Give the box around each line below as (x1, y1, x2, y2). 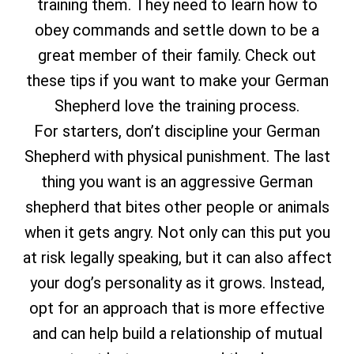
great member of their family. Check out (38, 46, 316, 65)
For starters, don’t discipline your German (34, 122, 320, 141)
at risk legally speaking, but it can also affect (22, 248, 332, 267)
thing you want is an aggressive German (41, 172, 313, 191)
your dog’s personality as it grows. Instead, (29, 273, 325, 292)
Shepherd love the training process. (55, 96, 299, 115)
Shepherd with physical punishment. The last (24, 147, 330, 166)
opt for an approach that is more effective (29, 299, 325, 318)
